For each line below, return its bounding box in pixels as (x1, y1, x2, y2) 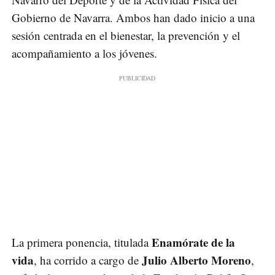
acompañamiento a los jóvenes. (12, 45, 157, 61)
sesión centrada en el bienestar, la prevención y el (12, 28, 240, 44)
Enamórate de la (152, 234, 235, 251)
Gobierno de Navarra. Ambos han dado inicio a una (12, 10, 255, 26)
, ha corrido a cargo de (34, 252, 142, 268)
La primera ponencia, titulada (12, 234, 152, 250)
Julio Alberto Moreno (142, 252, 251, 269)
